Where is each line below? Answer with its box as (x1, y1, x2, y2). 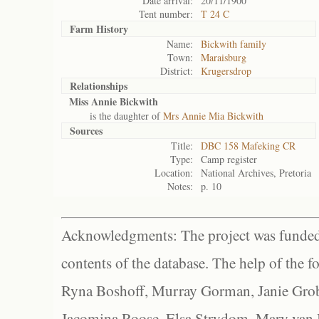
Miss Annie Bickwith (69, 94, 158, 109)
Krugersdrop (201, 64, 251, 78)
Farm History (70, 21, 128, 36)
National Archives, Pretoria (201, 166, 311, 179)
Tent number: (139, 7, 193, 21)
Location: (155, 166, 193, 179)
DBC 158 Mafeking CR (201, 139, 296, 152)
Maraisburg (201, 51, 246, 64)
